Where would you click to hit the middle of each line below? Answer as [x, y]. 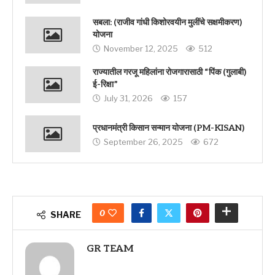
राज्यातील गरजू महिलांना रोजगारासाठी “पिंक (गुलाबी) [169, 72]
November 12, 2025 [141, 49]
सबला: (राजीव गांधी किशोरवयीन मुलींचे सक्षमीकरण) [167, 23]
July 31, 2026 [128, 99]
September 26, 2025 [143, 141]
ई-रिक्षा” [105, 85]
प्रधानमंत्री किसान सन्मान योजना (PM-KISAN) [168, 128]
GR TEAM [110, 249]
